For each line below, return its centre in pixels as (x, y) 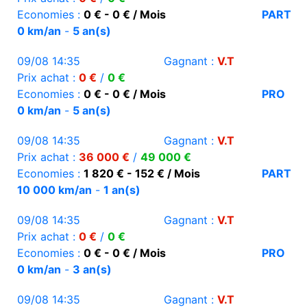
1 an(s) (122, 190)
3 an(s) (92, 270)
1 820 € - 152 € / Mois (142, 174)
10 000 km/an (54, 190)
